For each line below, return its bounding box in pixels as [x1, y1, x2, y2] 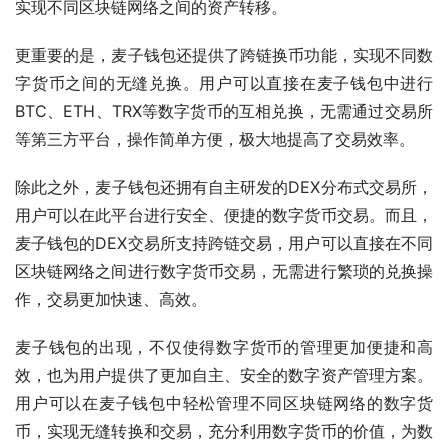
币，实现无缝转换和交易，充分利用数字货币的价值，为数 [15, 420, 433, 441]
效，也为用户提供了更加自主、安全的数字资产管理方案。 [15, 364, 433, 385]
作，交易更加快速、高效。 [15, 288, 207, 309]
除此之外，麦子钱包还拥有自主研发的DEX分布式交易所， [15, 176, 433, 197]
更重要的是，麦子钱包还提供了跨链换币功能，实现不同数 [15, 44, 433, 65]
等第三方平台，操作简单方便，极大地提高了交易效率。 [15, 128, 415, 149]
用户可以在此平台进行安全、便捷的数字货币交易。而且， [15, 204, 433, 225]
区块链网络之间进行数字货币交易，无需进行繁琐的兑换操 [15, 260, 433, 281]
